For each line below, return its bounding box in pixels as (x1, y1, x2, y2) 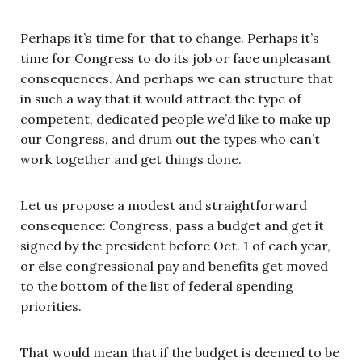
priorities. (20, 297, 85, 314)
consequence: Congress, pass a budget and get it (20, 217, 324, 234)
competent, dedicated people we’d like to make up (20, 110, 330, 127)
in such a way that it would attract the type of (20, 90, 301, 107)
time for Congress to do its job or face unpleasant (20, 49, 331, 66)
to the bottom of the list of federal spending (20, 277, 293, 294)
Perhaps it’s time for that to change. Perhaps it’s (20, 29, 319, 46)
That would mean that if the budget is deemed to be (20, 343, 339, 360)
